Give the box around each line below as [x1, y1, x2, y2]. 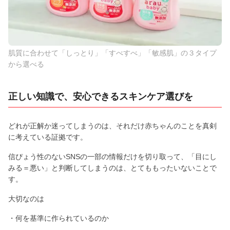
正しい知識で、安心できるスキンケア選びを [8, 91, 193, 102]
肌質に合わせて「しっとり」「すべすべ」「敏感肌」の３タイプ [8, 48, 217, 57]
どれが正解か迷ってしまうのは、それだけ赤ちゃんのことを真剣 [8, 121, 217, 130]
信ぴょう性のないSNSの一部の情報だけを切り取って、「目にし [8, 152, 217, 161]
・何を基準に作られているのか [8, 214, 109, 222]
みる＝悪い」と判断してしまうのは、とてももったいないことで [8, 163, 217, 172]
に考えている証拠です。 [8, 132, 87, 141]
